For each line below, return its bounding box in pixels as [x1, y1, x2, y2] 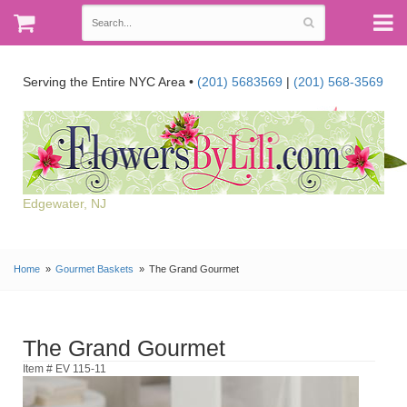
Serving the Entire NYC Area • [23, 74, 197, 89]
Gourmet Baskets [55, 263, 134, 274]
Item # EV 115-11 [23, 362, 106, 374]
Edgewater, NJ [23, 195, 106, 211]
